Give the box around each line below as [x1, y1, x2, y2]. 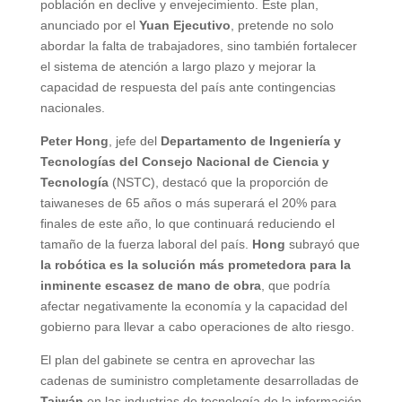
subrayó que [284, 236, 360, 251]
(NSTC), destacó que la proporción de [111, 174, 328, 189]
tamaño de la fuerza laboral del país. [39, 236, 252, 251]
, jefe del [108, 133, 161, 148]
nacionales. [39, 100, 105, 115]
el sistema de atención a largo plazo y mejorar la [39, 58, 316, 74]
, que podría [260, 277, 330, 293]
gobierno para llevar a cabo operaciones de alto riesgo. [39, 319, 354, 334]
